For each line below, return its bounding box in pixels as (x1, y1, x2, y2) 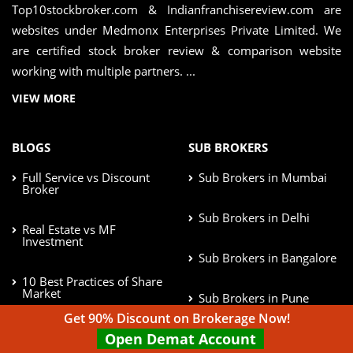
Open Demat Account (105, 329, 256, 348)
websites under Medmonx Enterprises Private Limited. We (12, 21, 341, 38)
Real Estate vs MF (22, 221, 116, 237)
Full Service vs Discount (22, 169, 150, 185)
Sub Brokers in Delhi (199, 209, 310, 225)
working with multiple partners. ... (12, 62, 195, 79)
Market (22, 284, 61, 301)
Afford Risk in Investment (22, 325, 159, 341)
